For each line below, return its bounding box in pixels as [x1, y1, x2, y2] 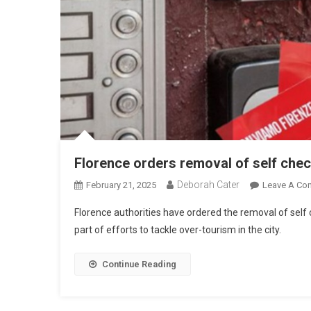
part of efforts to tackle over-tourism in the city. [74, 224, 281, 235]
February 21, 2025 [86, 179, 156, 190]
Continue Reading [102, 258, 176, 269]
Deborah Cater [177, 178, 239, 190]
